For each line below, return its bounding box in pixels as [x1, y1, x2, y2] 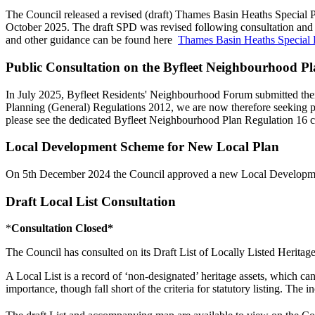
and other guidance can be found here [6, 34, 178, 46]
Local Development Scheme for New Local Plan [6, 139, 279, 155]
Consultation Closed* [11, 222, 113, 235]
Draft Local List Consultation [6, 193, 176, 209]
